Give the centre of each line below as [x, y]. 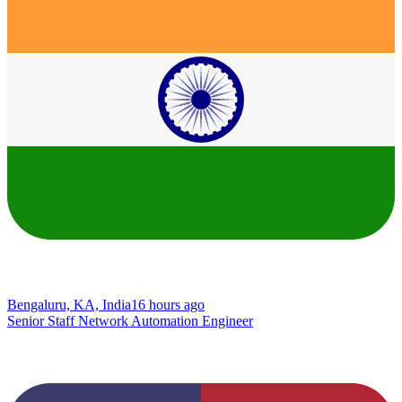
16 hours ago [168, 304]
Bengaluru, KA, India [69, 304]
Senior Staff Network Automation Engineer [130, 320]
